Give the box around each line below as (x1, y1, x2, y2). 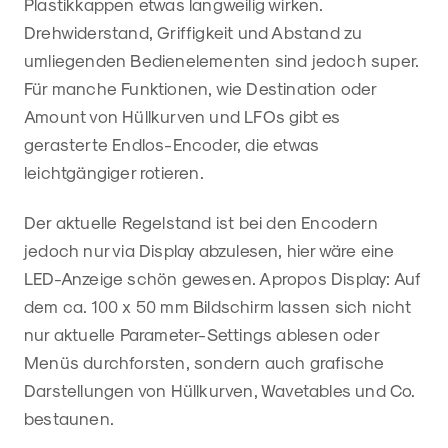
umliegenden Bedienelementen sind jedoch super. (24, 49, 420, 70)
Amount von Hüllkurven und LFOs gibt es (24, 105, 341, 126)
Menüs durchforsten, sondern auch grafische (24, 351, 385, 372)
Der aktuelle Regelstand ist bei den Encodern (24, 211, 378, 232)
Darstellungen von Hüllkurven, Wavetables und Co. (24, 379, 416, 400)
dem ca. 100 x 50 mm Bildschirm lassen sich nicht (24, 295, 412, 316)
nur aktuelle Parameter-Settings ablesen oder (24, 323, 379, 344)
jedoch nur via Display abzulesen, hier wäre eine (24, 239, 395, 260)
